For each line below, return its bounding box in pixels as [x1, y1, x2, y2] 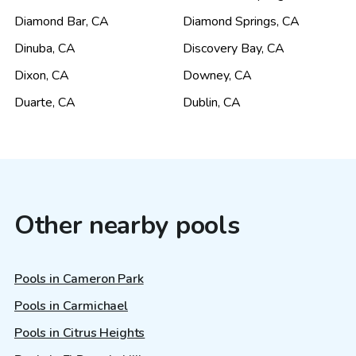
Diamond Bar [14, 13, 86, 31]
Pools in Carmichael [14, 296, 128, 315]
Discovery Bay [183, 40, 261, 58]
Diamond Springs [183, 13, 277, 31]
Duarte [14, 94, 52, 112]
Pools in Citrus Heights [14, 323, 145, 342]
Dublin [183, 94, 218, 112]
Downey [183, 67, 229, 85]
